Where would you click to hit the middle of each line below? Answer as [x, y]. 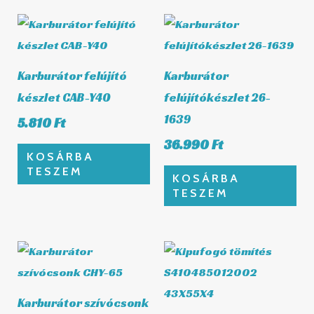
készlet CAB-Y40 [64, 97]
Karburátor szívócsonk [83, 302]
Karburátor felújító [73, 75]
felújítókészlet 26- [217, 97]
